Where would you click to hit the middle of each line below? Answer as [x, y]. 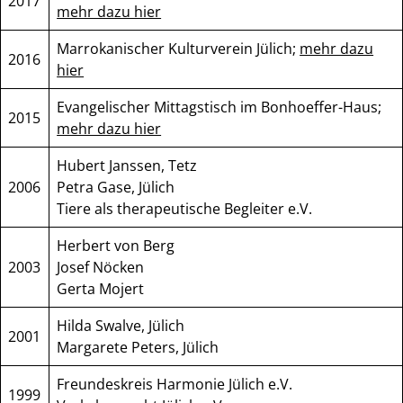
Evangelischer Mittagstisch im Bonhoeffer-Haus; [219, 107]
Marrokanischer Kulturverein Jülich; [179, 49]
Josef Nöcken [101, 268]
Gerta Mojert [101, 289]
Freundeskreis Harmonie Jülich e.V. [175, 385]
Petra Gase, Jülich [116, 188]
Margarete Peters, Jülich [138, 348]
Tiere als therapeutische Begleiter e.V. [185, 209]
